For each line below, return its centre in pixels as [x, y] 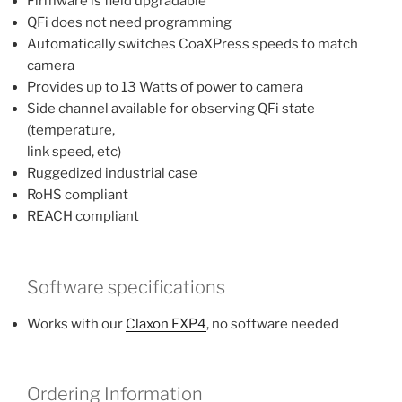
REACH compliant [83, 217]
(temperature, [71, 131]
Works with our [76, 323]
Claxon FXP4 [166, 323]
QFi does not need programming [129, 23]
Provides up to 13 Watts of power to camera [165, 87]
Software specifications [126, 287]
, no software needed [273, 323]
